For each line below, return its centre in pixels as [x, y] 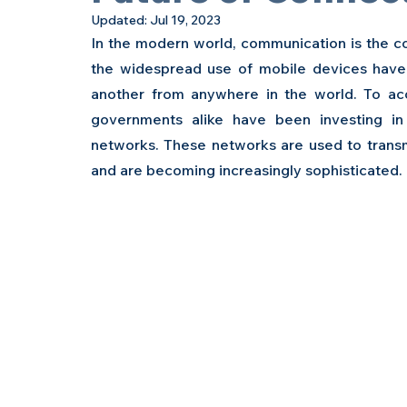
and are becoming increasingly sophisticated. [247, 170]
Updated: [120, 20]
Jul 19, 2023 [185, 20]
